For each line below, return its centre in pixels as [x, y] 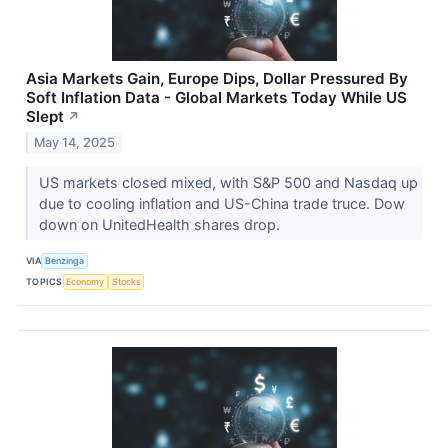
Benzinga [65, 260]
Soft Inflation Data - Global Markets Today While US [216, 98]
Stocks [126, 281]
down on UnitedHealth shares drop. [161, 225]
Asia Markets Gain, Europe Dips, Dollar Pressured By [217, 79]
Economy [85, 281]
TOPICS [44, 281]
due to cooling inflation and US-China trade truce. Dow [221, 204]
